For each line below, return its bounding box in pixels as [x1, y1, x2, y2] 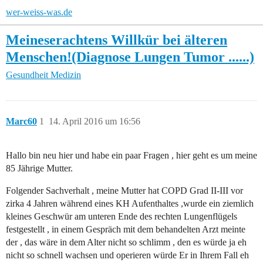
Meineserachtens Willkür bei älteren [6, 32, 227, 48]
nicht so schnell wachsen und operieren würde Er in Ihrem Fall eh [6, 250, 249, 261]
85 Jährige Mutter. [6, 163, 73, 174]
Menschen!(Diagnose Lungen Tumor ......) [6, 49, 254, 65]
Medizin [50, 70, 81, 80]
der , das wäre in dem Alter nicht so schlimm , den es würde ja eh [6, 237, 247, 248]
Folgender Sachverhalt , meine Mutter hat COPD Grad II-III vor [6, 186, 243, 196]
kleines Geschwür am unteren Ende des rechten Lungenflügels [6, 211, 237, 222]
